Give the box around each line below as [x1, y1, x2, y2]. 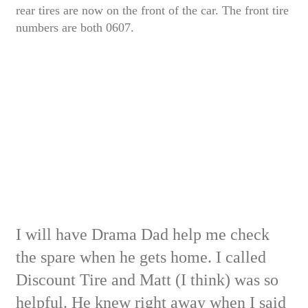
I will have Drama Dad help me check [16, 225, 269, 243]
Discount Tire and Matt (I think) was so [16, 270, 278, 289]
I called [216, 247, 266, 266]
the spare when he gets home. [16, 247, 212, 266]
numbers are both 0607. [16, 21, 134, 35]
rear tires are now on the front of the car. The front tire [16, 3, 289, 18]
